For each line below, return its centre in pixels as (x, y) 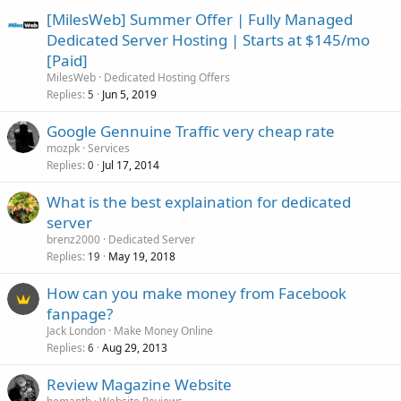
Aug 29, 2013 (135, 348)
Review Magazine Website (139, 384)
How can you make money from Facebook (196, 293)
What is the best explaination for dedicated (199, 202)
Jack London (76, 331)
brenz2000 (73, 239)
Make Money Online (163, 331)
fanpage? (80, 314)
